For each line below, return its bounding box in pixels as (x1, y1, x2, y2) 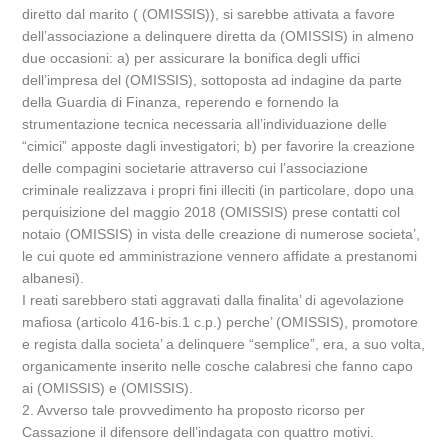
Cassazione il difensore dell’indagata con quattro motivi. (22, 424, 375, 440)
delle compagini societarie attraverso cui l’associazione (22, 160, 369, 176)
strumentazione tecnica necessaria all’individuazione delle (22, 116, 388, 132)
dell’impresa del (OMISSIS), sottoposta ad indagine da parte (22, 72, 403, 88)
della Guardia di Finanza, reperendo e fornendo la (22, 94, 340, 110)
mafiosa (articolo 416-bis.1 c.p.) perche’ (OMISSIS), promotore (22, 314, 419, 330)
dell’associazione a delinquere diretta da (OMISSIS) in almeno (22, 28, 415, 44)
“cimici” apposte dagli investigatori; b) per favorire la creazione (22, 138, 416, 154)
